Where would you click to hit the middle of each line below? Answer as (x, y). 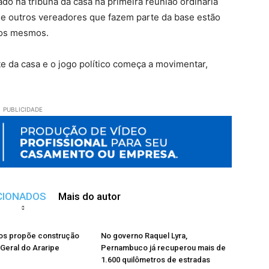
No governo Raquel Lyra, (144, 236)
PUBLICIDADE (23, 110)
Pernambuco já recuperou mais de (163, 248)
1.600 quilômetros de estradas (156, 260)
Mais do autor (89, 197)
